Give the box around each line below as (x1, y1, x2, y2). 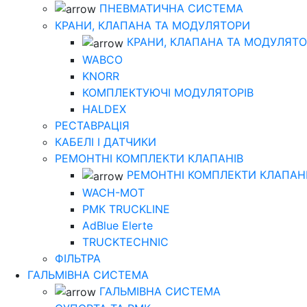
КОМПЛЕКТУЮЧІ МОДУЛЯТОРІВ (82, 86, 254, 100)
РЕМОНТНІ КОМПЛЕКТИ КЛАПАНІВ (55, 151, 243, 166)
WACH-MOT (82, 185, 145, 199)
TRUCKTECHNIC (82, 234, 169, 249)
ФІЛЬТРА (55, 251, 101, 265)
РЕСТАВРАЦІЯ (55, 119, 130, 133)
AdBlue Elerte (82, 218, 153, 232)
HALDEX (82, 102, 126, 116)
